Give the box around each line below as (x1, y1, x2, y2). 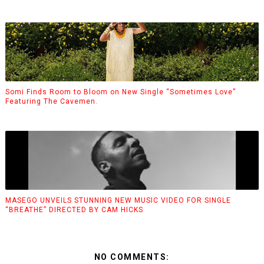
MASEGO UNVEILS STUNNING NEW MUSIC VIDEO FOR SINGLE (5, 196, 231, 204)
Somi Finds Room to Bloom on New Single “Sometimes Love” (5, 87, 236, 96)
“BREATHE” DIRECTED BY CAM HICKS (5, 205, 143, 214)
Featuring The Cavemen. (5, 97, 98, 105)
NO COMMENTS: (94, 252, 170, 262)
